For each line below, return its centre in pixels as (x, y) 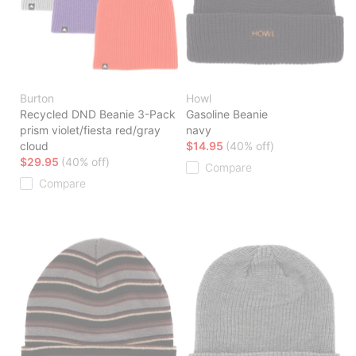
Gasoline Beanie (227, 114)
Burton (37, 99)
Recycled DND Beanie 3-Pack (98, 114)
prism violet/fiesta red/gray (90, 130)
